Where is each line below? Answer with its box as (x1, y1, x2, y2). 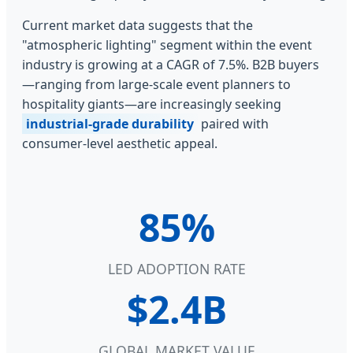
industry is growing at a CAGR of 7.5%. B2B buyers (22, 55, 319, 73)
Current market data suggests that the (22, 16, 253, 34)
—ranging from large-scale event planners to (22, 75, 291, 93)
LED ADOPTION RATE (107, 258, 246, 278)
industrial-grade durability (26, 114, 194, 132)
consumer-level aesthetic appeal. (22, 134, 217, 152)
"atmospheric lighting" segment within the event (22, 35, 312, 54)
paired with (198, 114, 269, 132)
